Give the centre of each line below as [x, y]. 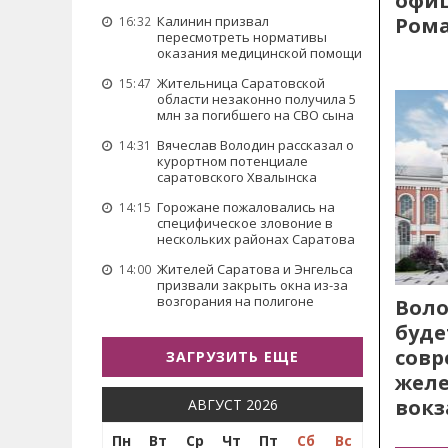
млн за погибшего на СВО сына [255, 115]
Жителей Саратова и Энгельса [255, 269]
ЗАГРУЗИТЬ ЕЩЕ [232, 356]
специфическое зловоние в [245, 223]
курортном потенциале [232, 161]
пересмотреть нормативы [242, 37]
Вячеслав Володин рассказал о [255, 145]
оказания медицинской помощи [259, 53]
